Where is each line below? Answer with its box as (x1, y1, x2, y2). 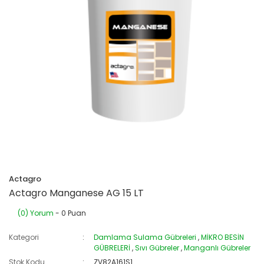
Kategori (9, 232, 39, 242)
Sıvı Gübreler (135, 242, 180, 253)
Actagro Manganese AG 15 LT (9, 186, 144, 200)
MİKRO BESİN (201, 232, 245, 242)
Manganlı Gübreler (184, 242, 251, 253)
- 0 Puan (54, 207, 86, 218)
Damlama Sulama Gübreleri (94, 232, 197, 242)
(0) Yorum (18, 207, 54, 218)
